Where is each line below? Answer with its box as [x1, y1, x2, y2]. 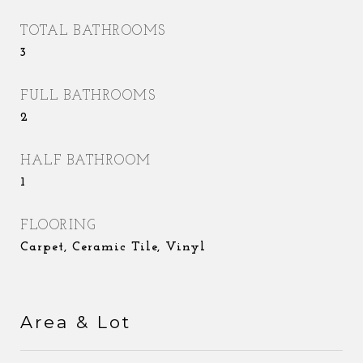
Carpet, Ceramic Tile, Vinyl [20, 241, 206, 254]
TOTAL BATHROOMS [20, 24, 166, 38]
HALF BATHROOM [20, 154, 152, 168]
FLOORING [20, 219, 96, 233]
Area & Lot [20, 312, 131, 332]
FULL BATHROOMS [20, 89, 156, 103]
